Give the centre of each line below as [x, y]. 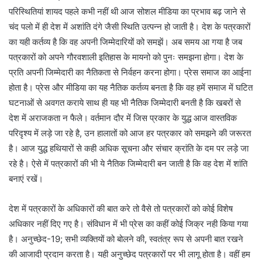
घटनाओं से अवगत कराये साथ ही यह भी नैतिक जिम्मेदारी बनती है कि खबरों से [125, 102]
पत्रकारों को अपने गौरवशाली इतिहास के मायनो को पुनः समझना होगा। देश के [126, 57]
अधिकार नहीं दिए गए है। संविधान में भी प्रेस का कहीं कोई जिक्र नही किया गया [128, 223]
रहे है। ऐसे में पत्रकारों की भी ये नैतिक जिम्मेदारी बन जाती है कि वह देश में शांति [128, 163]
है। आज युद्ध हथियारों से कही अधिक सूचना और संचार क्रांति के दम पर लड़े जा [129, 148]
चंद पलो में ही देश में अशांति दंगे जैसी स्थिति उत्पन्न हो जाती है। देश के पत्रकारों [130, 26]
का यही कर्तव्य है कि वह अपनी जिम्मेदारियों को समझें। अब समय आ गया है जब [125, 42]
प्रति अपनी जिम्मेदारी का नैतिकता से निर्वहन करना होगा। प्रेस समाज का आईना [130, 72]
